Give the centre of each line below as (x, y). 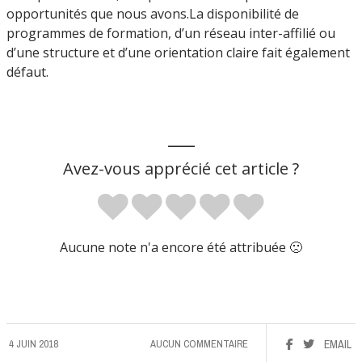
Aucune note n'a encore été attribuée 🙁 (181, 247)
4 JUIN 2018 (34, 343)
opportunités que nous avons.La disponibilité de (153, 13)
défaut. (27, 72)
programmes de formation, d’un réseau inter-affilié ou (171, 33)
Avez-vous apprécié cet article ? (181, 168)
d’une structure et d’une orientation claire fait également (178, 52)
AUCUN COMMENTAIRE (199, 343)
